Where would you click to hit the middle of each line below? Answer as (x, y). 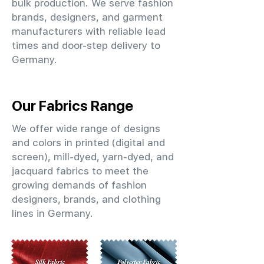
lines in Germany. (52, 213)
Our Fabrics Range (72, 105)
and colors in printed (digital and (88, 143)
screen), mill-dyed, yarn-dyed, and (93, 157)
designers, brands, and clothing (86, 199)
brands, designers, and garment (87, 17)
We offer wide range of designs (86, 128)
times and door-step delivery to (86, 45)
